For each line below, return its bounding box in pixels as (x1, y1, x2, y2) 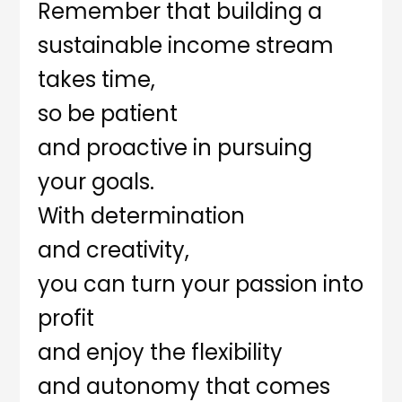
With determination (38, 201, 246, 232)
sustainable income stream (38, 31, 335, 61)
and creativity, (38, 235, 190, 266)
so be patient (38, 99, 179, 129)
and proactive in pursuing (38, 133, 313, 163)
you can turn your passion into (38, 269, 364, 300)
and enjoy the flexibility (38, 337, 284, 368)
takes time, (38, 65, 156, 95)
